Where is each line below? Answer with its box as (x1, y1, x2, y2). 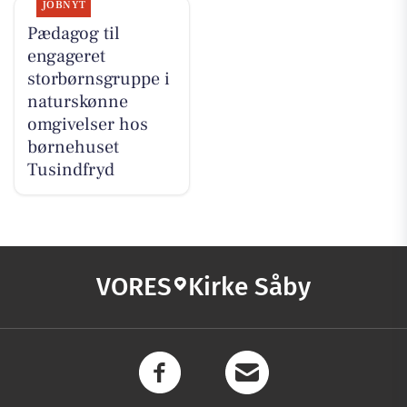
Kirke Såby (188, 272, 311, 302)
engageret (26, 45, 105, 69)
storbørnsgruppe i (26, 67, 170, 92)
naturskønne (26, 90, 128, 114)
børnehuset (26, 135, 119, 160)
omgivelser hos (26, 113, 148, 137)
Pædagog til (26, 22, 120, 46)
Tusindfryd (26, 158, 114, 183)
